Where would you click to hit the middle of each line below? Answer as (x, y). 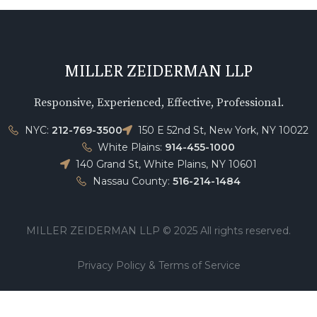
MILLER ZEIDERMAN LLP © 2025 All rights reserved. (158, 231)
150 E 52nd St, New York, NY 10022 (223, 131)
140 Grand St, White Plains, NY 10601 (167, 165)
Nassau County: (132, 181)
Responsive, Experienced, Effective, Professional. (158, 102)
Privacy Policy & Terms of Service (158, 266)
